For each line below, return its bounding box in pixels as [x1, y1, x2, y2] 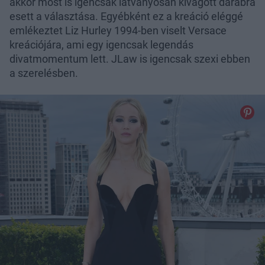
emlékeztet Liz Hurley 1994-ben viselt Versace [9, 24, 227, 37]
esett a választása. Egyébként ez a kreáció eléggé [9, 9, 243, 22]
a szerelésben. [9, 66, 78, 79]
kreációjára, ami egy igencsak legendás [9, 38, 193, 51]
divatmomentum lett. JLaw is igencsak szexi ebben [9, 52, 250, 65]
